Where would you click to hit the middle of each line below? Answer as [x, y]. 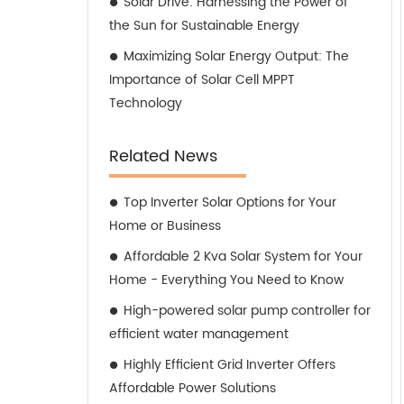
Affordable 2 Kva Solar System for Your [243, 257]
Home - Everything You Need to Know [226, 280]
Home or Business [165, 226]
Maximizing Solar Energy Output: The [236, 56]
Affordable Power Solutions [193, 388]
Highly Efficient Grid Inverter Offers [230, 365]
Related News [163, 156]
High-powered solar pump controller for [247, 311]
